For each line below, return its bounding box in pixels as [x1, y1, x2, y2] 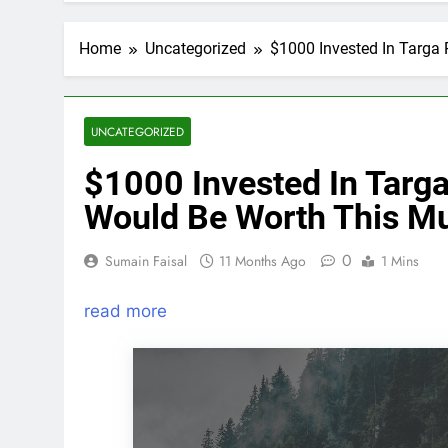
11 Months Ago [219, 251, 306, 271]
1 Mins [381, 251, 419, 271]
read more [84, 300, 167, 321]
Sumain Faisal [105, 251, 187, 271]
